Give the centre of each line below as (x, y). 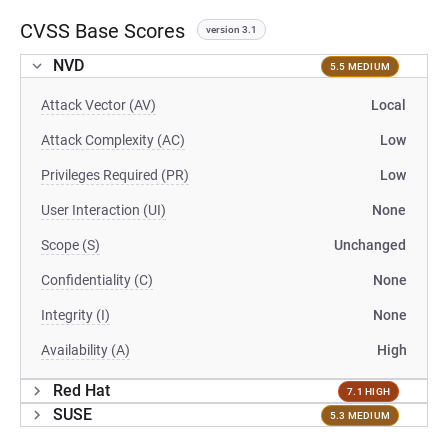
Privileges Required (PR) (115, 175)
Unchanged (370, 245)
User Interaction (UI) (103, 210)
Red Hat (81, 390)
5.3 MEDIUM (359, 415)
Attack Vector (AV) (98, 105)
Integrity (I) (75, 315)
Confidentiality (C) (97, 280)
